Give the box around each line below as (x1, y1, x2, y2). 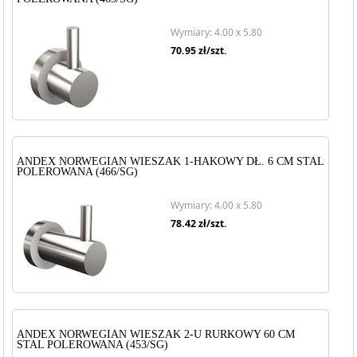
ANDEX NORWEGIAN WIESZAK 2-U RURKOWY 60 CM (17, 328, 296, 340)
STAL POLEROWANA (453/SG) (17, 339, 169, 351)
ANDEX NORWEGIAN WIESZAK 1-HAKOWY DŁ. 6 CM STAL (17, 155, 324, 167)
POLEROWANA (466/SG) (17, 166, 139, 178)
